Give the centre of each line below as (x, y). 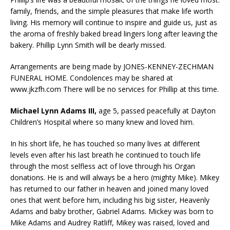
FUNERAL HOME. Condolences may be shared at (92, 78)
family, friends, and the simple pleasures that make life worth (112, 11)
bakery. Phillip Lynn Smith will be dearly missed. (88, 45)
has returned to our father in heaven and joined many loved (109, 188)
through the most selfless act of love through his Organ (103, 166)
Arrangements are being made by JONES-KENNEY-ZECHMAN (112, 66)
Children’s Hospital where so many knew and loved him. (102, 122)
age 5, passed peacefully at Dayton (156, 110)
